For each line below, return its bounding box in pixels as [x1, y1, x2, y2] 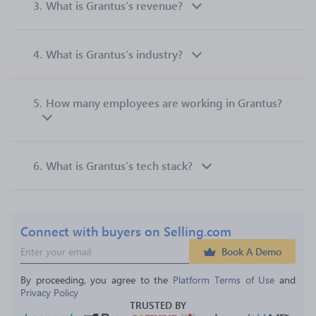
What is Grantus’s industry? [46, 47, 183, 61]
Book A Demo [221, 245, 281, 258]
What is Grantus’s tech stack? [46, 158, 193, 173]
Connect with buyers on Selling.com [20, 222, 231, 240]
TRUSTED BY [130, 298, 186, 312]
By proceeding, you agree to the [20, 273, 174, 286]
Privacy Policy [20, 286, 78, 299]
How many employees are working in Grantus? [46, 95, 282, 110]
